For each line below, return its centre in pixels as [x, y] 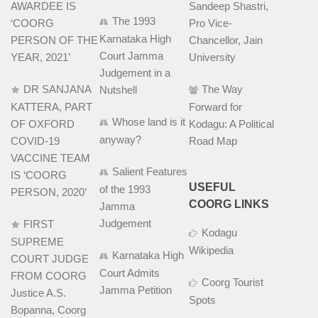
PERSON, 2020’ [49, 192]
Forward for [215, 106]
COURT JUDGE [50, 258]
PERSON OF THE [54, 40]
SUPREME [37, 241]
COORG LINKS [229, 204]
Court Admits [130, 273]
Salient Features [150, 171]
